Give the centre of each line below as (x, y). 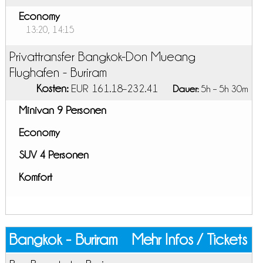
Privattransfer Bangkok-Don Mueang (102, 57)
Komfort (35, 177)
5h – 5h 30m (223, 89)
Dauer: (185, 89)
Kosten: (52, 88)
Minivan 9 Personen (62, 110)
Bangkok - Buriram (63, 240)
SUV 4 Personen (53, 155)
